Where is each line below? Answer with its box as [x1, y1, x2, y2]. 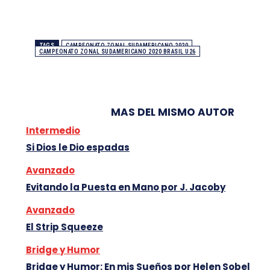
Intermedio [26, 124, 80, 137]
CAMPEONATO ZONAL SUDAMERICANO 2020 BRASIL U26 [39, 48, 196, 55]
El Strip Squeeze [26, 221, 103, 234]
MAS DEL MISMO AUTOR [110, 105, 234, 120]
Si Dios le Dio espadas [26, 141, 130, 154]
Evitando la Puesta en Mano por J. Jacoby [26, 181, 225, 194]
